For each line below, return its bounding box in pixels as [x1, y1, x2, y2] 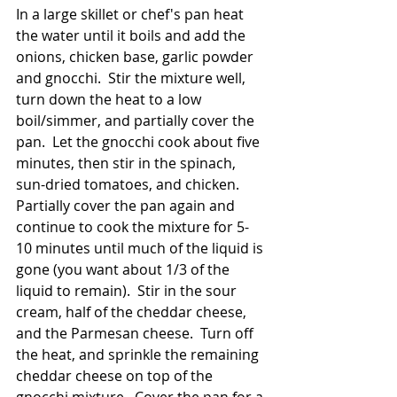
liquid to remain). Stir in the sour [16, 281, 240, 301]
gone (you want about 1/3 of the [16, 260, 233, 280]
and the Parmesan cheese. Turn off [16, 323, 257, 344]
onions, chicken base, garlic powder [16, 47, 257, 67]
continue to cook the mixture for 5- [16, 217, 249, 237]
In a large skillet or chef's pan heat [16, 4, 247, 25]
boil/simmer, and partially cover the [16, 111, 258, 131]
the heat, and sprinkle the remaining [16, 345, 262, 365]
